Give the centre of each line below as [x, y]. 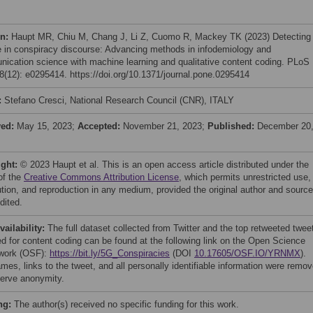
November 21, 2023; [165, 126]
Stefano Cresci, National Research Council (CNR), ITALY [119, 100]
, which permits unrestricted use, [245, 177]
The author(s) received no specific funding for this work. [126, 304]
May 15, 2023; [47, 126]
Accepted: [100, 126]
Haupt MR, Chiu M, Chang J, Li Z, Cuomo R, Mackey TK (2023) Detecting [161, 37]
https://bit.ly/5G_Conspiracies [110, 253]
